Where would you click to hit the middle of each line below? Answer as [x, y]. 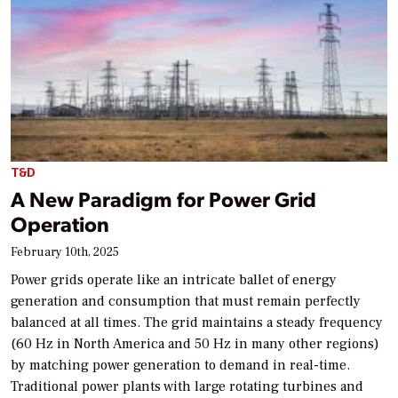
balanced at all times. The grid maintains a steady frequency [197, 322]
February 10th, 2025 [65, 252]
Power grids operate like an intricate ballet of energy [174, 279]
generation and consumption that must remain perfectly [186, 301]
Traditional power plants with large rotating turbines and [187, 386]
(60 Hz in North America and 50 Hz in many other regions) [195, 343]
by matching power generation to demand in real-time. [180, 365]
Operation [60, 223]
